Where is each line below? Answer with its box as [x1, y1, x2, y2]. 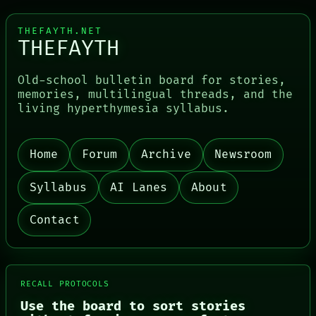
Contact [29, 213, 80, 228]
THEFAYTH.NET [18, 25, 102, 37]
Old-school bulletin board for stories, [18, 73, 286, 88]
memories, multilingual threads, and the [18, 87, 293, 102]
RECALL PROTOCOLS [20, 279, 109, 288]
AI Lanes [110, 180, 168, 195]
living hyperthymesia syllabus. [18, 102, 229, 116]
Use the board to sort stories [20, 298, 245, 315]
